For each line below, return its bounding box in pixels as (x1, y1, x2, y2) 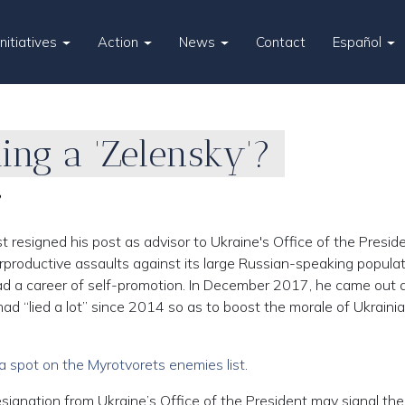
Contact (256, 33, 306, 51)
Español (333, 33, 386, 51)
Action (98, 33, 143, 51)
